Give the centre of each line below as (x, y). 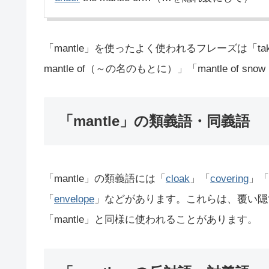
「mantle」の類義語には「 (105, 179)
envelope (74, 199)
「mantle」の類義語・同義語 (154, 121)
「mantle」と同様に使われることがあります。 (151, 220)
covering (229, 179)
